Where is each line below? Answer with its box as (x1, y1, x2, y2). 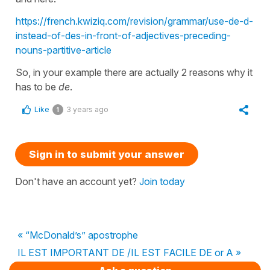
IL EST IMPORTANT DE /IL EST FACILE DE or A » (17, 246, 241, 259)
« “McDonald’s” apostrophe (17, 228, 138, 241)
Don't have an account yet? (15, 175, 139, 187)
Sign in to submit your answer (29, 148, 184, 160)
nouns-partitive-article (16, 43, 111, 56)
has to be (16, 80, 58, 93)
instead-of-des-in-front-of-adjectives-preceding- (16, 29, 231, 42)
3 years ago (66, 104, 108, 114)
